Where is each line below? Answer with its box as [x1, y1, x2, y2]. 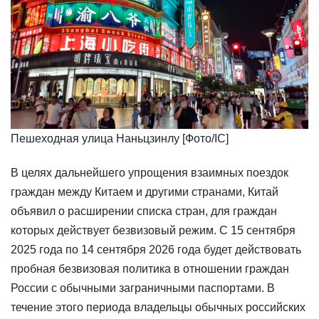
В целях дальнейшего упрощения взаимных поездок [11, 167, 288, 179]
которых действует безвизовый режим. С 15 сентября [11, 224, 296, 237]
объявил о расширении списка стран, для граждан [11, 205, 277, 218]
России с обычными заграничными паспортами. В [11, 282, 275, 295]
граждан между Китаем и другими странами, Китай [11, 186, 278, 199]
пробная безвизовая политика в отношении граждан [11, 263, 289, 276]
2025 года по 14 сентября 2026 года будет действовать [11, 244, 301, 256]
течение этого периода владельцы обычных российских [11, 301, 305, 314]
